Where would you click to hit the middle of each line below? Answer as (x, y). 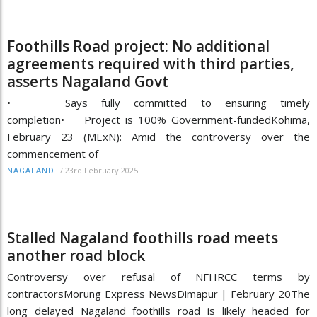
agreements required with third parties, (151, 63)
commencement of (53, 153)
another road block (76, 255)
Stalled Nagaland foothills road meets (143, 237)
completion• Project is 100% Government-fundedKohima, (158, 119)
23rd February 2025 (102, 170)
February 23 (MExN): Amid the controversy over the (158, 136)
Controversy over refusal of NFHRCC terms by (158, 276)
